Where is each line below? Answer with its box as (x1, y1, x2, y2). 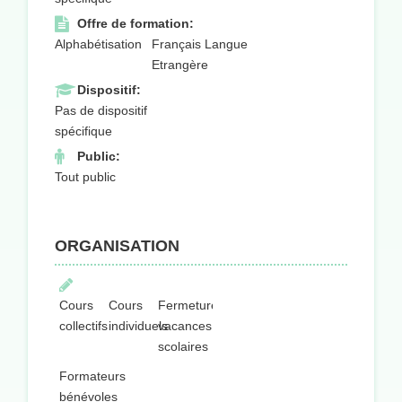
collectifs (59, 319, 108, 334)
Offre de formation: (77, 16, 194, 31)
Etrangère (151, 57, 208, 73)
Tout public (55, 170, 116, 185)
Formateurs (59, 369, 126, 384)
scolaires (157, 339, 208, 354)
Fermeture (157, 298, 218, 313)
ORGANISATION (55, 237, 179, 256)
